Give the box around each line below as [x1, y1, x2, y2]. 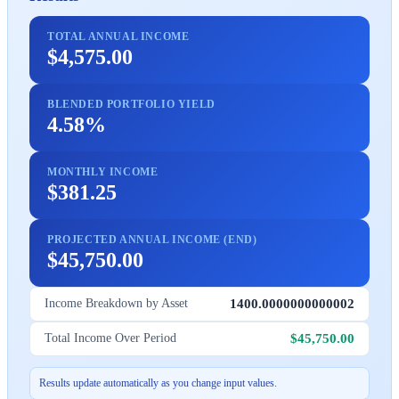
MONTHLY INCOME [47, 165, 159, 178]
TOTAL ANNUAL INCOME [47, 29, 190, 43]
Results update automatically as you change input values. [39, 376, 277, 389]
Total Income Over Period [45, 331, 176, 346]
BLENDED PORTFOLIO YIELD [47, 97, 216, 110]
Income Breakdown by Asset [45, 297, 188, 311]
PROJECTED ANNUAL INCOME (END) [47, 232, 257, 246]
